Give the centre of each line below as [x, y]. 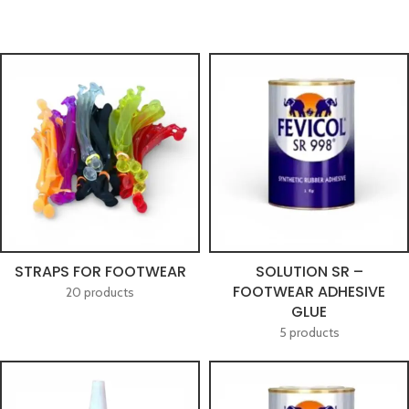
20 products [100, 292]
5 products [309, 332]
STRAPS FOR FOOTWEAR [100, 272]
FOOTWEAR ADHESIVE [309, 292]
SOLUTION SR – [309, 272]
